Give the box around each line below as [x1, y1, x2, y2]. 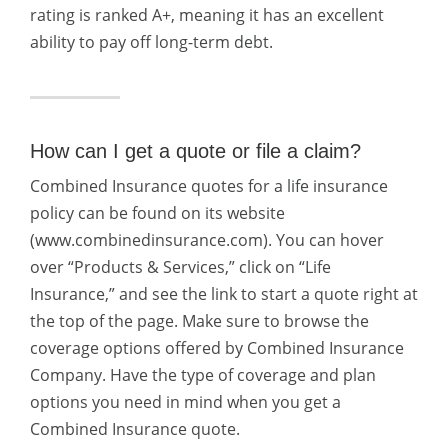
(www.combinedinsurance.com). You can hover [30, 229, 384, 251]
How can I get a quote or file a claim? [30, 140, 361, 162]
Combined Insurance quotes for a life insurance [30, 175, 388, 197]
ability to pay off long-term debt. [30, 31, 273, 53]
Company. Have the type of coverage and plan [30, 364, 376, 386]
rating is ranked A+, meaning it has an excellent [30, 4, 384, 26]
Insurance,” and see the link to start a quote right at [30, 283, 418, 305]
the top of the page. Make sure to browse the [30, 310, 369, 332]
